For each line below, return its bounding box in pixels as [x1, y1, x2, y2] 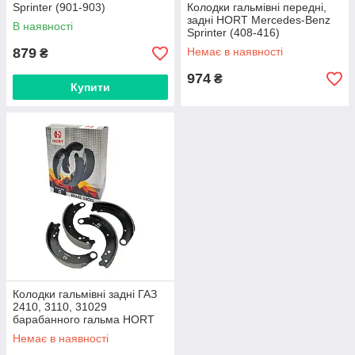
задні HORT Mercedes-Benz [187, 13, 330, 26]
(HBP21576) [13, 13, 74, 26]
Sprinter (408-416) [187, 26, 280, 39]
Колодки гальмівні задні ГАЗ [13, 288, 157, 300]
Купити [71, 81, 110, 94]
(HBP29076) [187, 39, 249, 52]
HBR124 [13, 326, 55, 338]
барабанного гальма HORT [13, 313, 155, 326]
